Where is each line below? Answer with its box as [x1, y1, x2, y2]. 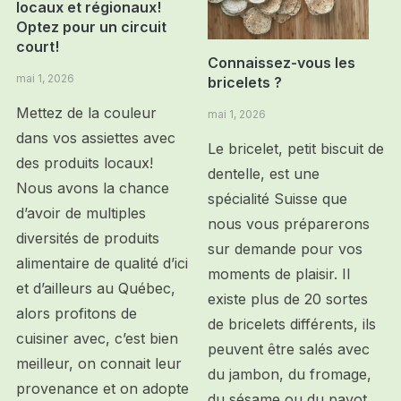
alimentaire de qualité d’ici [15, 253, 188, 272]
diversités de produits [15, 228, 159, 247]
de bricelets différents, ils [208, 315, 377, 333]
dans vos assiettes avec [15, 128, 175, 147]
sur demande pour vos [208, 240, 363, 258]
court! [15, 37, 59, 55]
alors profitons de [15, 303, 137, 322]
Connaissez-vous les [208, 54, 356, 72]
